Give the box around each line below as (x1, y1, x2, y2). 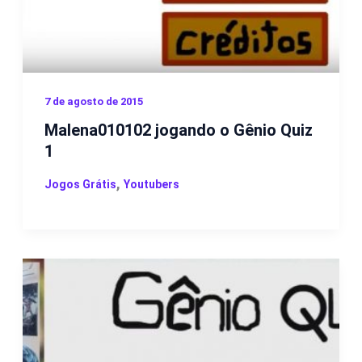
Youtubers (123, 177, 179, 191)
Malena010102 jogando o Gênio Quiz (44, 120, 313, 140)
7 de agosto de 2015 (44, 95, 143, 107)
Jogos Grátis (44, 177, 116, 191)
